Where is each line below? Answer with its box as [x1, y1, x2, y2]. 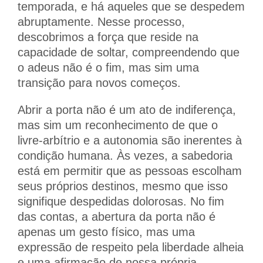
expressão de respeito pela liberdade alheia [18, 240, 244, 254]
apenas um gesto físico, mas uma [18, 225, 195, 238]
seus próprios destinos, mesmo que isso [18, 179, 228, 193]
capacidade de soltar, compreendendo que [18, 45, 240, 59]
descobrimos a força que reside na [18, 30, 198, 43]
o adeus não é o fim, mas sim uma [18, 60, 199, 74]
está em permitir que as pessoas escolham [18, 164, 242, 177]
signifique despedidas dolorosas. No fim [18, 194, 224, 208]
